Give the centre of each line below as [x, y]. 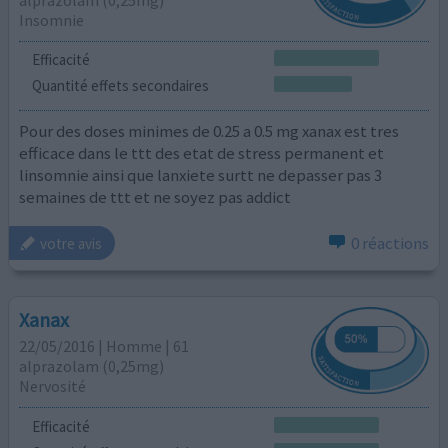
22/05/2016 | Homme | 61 [104, 346]
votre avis [71, 243]
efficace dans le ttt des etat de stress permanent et [202, 152]
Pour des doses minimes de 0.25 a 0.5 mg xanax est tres [209, 130]
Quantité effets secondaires [120, 86]
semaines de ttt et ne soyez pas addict [155, 196]
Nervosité [53, 386]
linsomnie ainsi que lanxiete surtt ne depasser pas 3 [201, 174]
